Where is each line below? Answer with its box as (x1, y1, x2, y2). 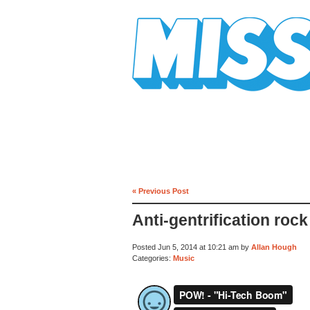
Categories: (132, 253, 173, 262)
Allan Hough (251, 243, 297, 252)
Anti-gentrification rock (132, 212, 308, 230)
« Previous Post (132, 186, 189, 195)
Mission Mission (132, 91, 210, 102)
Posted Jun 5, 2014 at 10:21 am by (132, 243, 251, 252)
